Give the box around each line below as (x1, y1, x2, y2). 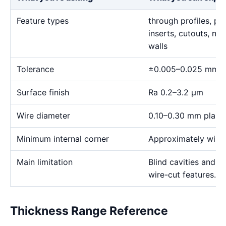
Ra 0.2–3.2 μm (148, 87, 203, 97)
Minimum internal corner (17, 134, 109, 144)
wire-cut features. (148, 169, 216, 180)
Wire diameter (17, 110, 70, 121)
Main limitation (17, 157, 73, 167)
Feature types (17, 16, 69, 26)
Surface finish (17, 87, 69, 97)
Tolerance (17, 64, 54, 74)
